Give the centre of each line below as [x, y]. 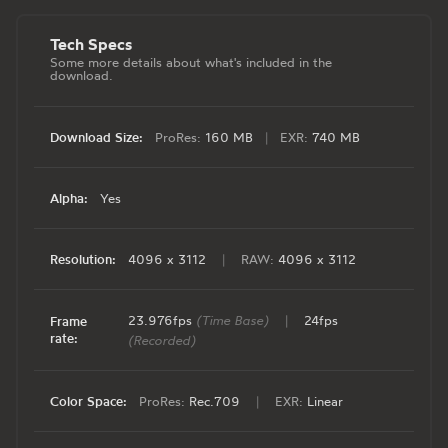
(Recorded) [162, 340]
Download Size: [96, 136]
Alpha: [69, 197]
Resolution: [83, 258]
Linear [323, 401]
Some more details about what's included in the [191, 62]
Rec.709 [214, 401]
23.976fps [162, 320]
